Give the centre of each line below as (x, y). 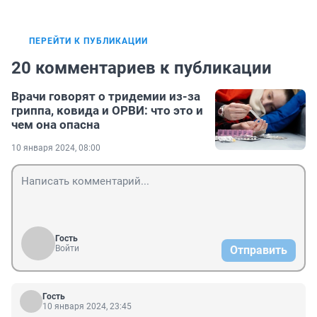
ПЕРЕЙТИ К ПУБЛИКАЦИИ (88, 41)
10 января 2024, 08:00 (56, 148)
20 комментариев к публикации (142, 68)
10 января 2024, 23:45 (87, 307)
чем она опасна (56, 125)
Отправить (259, 250)
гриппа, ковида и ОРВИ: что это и (107, 111)
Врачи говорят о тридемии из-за (106, 97)
